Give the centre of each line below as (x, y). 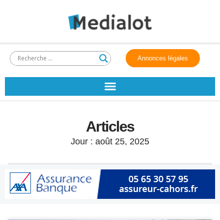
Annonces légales (163, 58)
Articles (110, 126)
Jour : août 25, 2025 (110, 141)
